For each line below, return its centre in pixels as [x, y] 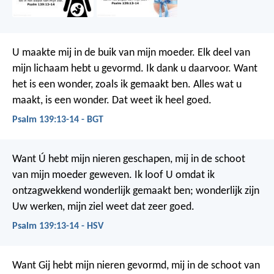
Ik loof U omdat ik [173, 176]
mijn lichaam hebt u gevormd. [78, 68]
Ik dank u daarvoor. [187, 68]
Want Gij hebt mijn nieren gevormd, [91, 266]
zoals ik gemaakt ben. [142, 84]
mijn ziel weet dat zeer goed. [130, 207]
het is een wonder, [53, 84]
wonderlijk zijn [226, 191]
